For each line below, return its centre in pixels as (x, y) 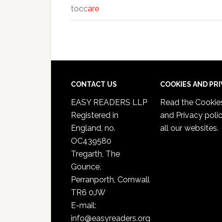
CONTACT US (94, 84)
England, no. (93, 128)
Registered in (95, 115)
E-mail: (83, 205)
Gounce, (86, 167)
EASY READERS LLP (109, 102)
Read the (178, 102)
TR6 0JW (88, 193)
